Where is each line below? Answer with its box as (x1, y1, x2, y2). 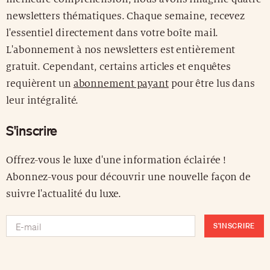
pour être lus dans (168, 78, 256, 90)
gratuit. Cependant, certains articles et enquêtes (6, 61, 231, 73)
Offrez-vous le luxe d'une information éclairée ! (6, 155, 227, 166)
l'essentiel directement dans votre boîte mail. (6, 28, 219, 39)
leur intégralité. (6, 95, 79, 107)
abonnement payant (73, 78, 169, 90)
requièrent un (6, 78, 74, 90)
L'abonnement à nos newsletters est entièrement (6, 45, 236, 56)
